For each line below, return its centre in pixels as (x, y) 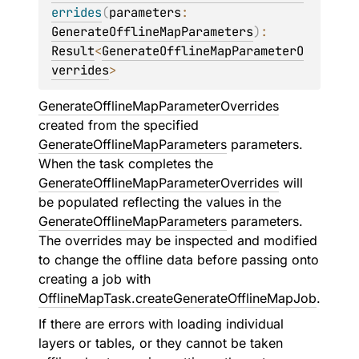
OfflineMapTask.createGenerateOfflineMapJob (177, 298)
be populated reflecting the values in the (160, 202)
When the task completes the (126, 163)
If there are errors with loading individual (161, 324)
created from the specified (119, 125)
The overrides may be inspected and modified (178, 240)
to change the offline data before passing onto (179, 260)
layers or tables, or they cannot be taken (161, 343)
